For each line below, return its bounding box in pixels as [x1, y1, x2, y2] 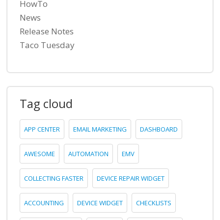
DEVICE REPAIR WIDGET [97, 173, 165, 183]
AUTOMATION [68, 149, 109, 158]
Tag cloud [20, 95, 73, 111]
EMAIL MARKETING [73, 124, 127, 134]
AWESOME [24, 149, 55, 158]
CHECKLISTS [136, 198, 171, 207]
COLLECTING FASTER [24, 173, 83, 183]
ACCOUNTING [24, 198, 64, 207]
